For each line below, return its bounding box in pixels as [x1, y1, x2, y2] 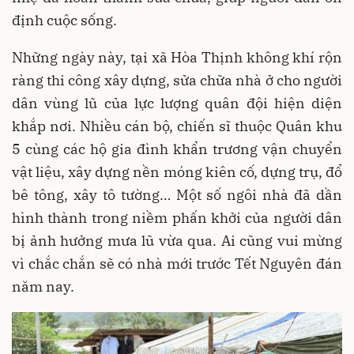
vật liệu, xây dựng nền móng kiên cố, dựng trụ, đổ [12, 163, 342, 182]
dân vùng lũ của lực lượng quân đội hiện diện [12, 94, 342, 113]
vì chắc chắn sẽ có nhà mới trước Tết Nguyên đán [12, 254, 342, 273]
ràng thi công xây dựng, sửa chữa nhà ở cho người [12, 71, 342, 90]
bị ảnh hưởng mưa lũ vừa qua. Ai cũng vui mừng [12, 232, 342, 250]
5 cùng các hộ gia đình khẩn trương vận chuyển [12, 140, 342, 159]
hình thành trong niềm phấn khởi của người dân [12, 209, 342, 228]
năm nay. [12, 277, 74, 296]
